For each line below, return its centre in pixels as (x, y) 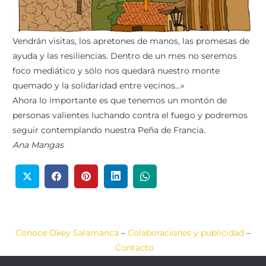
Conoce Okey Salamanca (67, 233)
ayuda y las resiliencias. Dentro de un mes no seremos (125, 56)
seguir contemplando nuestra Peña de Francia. (109, 130)
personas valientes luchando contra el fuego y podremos (130, 115)
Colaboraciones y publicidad (186, 233)
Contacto (134, 248)
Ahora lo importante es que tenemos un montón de (120, 100)
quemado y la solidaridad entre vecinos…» (99, 85)
